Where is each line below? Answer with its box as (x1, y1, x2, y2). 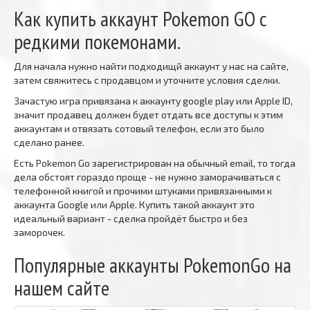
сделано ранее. (14, 136, 84, 148)
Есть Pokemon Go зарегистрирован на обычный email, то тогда (14, 156, 295, 169)
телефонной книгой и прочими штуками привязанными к (14, 184, 272, 197)
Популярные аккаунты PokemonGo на (14, 250, 291, 278)
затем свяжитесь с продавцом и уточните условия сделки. (14, 73, 280, 86)
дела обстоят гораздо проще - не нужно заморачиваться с (14, 170, 281, 183)
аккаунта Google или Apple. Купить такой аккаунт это (14, 198, 255, 210)
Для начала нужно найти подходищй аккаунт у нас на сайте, (14, 60, 289, 72)
